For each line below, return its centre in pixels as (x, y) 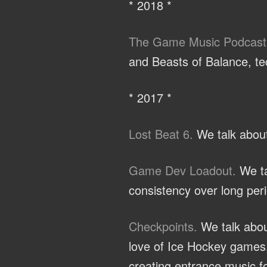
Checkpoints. (163, 226)
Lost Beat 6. (161, 133)
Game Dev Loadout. (182, 170)
